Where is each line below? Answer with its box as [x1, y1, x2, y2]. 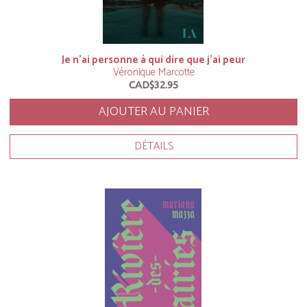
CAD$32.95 [129, 79, 178, 90]
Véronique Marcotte [112, 64, 195, 81]
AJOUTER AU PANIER [98, 101, 209, 122]
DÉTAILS [134, 137, 173, 156]
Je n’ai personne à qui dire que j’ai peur [62, 51, 245, 69]
